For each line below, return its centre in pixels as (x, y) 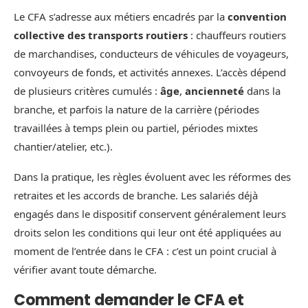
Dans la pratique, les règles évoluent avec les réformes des (152, 177)
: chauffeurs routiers (237, 35)
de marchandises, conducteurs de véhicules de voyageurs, (151, 54)
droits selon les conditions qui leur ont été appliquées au (147, 233)
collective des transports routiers (101, 35)
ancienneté (214, 91)
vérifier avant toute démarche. (85, 270)
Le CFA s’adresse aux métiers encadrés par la (121, 17)
